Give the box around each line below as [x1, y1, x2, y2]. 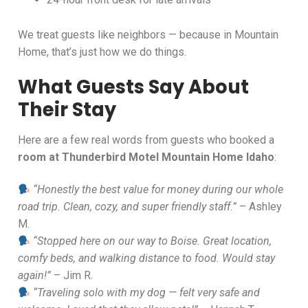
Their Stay [18, 96, 116, 124]
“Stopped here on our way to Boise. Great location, [33, 234, 272, 248]
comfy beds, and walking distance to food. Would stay [18, 252, 275, 265]
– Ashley [236, 200, 282, 214]
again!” [18, 269, 51, 283]
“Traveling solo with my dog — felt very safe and [33, 286, 261, 300]
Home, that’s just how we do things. [18, 45, 186, 58]
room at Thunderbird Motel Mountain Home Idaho [18, 150, 274, 164]
